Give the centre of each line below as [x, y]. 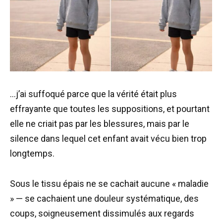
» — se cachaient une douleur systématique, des [104, 198]
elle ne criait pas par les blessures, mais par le [100, 123]
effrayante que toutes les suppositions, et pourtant [110, 109]
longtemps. [32, 153]
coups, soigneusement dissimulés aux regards [102, 213]
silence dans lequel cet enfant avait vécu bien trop [108, 138]
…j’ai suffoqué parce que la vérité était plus [93, 94]
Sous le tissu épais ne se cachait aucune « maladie [109, 183]
